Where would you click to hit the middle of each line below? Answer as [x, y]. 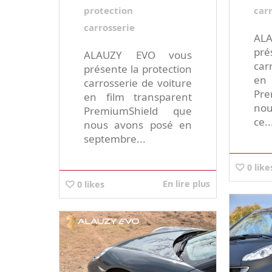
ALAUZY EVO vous [138, 55]
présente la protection [138, 69]
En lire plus [187, 184]
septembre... [115, 139]
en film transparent [138, 97]
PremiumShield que [138, 111]
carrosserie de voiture [138, 83]
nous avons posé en [138, 125]
